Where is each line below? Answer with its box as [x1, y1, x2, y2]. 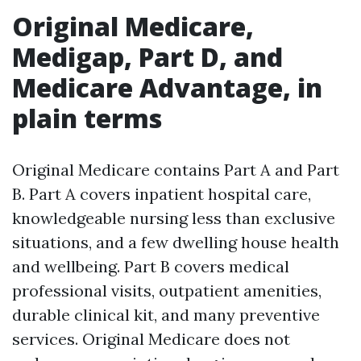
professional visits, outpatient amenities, [12, 280, 322, 301]
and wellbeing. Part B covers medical [12, 256, 289, 276]
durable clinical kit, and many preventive [12, 305, 320, 325]
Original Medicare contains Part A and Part [12, 160, 339, 180]
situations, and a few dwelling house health [12, 232, 339, 252]
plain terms [12, 101, 162, 135]
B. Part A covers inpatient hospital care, [12, 184, 311, 204]
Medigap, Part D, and [12, 39, 283, 74]
